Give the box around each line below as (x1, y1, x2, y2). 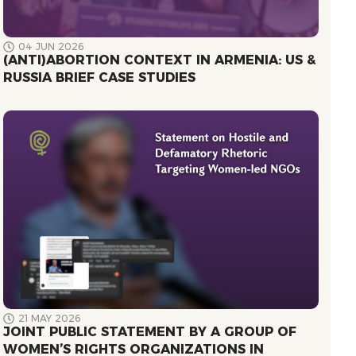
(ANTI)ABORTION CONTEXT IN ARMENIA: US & (3, 52, 316, 68)
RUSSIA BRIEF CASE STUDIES (3, 70, 196, 86)
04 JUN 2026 (18, 41, 85, 53)
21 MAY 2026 (18, 312, 82, 325)
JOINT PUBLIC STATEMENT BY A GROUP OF (3, 324, 301, 340)
